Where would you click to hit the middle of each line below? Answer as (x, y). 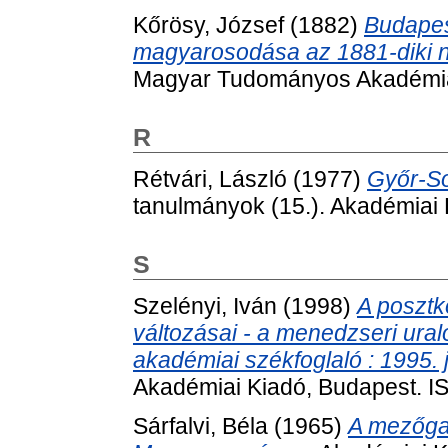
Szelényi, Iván (205, 305)
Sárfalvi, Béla (200, 426)
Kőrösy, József (208, 24)
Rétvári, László (210, 178)
